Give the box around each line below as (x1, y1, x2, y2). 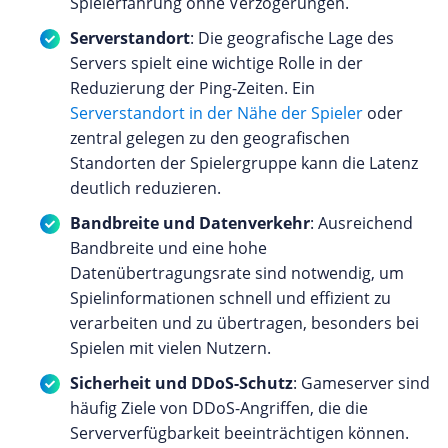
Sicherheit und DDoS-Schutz (70, 371, 293, 394)
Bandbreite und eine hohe (70, 236, 267, 259)
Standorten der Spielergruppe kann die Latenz (70, 151, 418, 174)
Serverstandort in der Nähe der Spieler (70, 101, 363, 124)
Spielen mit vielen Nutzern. (70, 336, 271, 359)
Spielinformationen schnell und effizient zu (70, 286, 391, 309)
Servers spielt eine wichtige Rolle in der (70, 51, 363, 74)
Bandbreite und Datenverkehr (70, 211, 310, 234)
